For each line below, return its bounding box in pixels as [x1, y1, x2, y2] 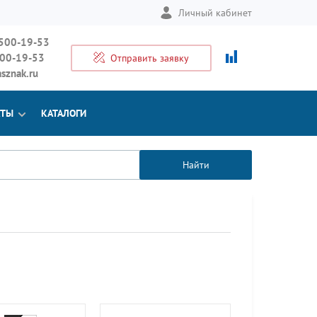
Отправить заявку [110, 52, 189, 64]
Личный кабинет [178, 6, 252, 19]
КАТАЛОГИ [41, 107, 86, 120]
